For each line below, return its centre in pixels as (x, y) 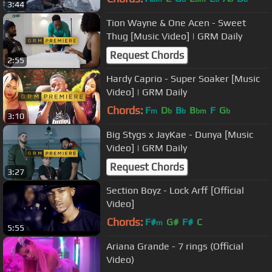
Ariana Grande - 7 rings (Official (175, 246)
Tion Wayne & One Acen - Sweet (176, 22)
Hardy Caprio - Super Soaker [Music (183, 78)
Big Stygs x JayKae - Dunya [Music (180, 134)
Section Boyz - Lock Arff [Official (175, 190)
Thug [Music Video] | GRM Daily (174, 36)
